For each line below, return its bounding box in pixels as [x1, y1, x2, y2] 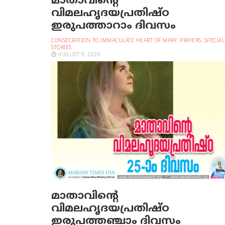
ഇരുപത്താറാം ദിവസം [51, 20, 176, 33]
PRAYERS [180, 38, 201, 44]
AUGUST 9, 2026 [56, 52, 100, 58]
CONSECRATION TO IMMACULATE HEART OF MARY [51, 38, 177, 44]
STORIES [51, 45, 72, 51]
